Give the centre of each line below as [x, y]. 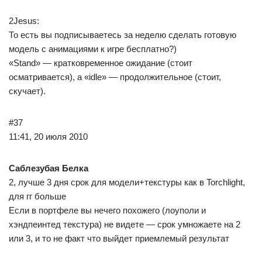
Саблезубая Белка [49, 168]
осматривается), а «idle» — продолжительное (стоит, [115, 77]
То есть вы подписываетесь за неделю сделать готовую [123, 35]
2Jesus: [24, 21]
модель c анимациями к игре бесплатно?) [93, 49]
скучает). [27, 91]
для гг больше [37, 196]
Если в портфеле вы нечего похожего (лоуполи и [107, 210]
